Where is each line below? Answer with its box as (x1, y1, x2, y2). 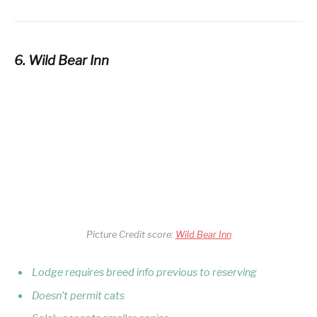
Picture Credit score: (86, 229, 175, 241)
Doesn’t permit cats (32, 289, 125, 302)
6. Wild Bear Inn (14, 52, 109, 69)
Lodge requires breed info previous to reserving (32, 266, 257, 279)
